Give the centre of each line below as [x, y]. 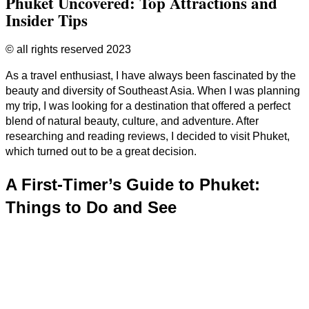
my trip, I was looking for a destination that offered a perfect [148, 106]
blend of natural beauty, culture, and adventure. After [132, 121]
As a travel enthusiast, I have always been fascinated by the [151, 76]
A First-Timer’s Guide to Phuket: [133, 185]
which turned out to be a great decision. [101, 152]
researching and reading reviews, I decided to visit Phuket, [148, 137]
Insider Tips [47, 20]
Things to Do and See [91, 208]
